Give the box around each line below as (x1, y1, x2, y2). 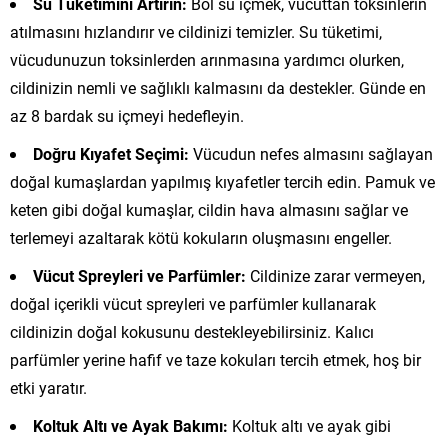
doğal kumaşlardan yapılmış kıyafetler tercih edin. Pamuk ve (10, 171, 435, 193)
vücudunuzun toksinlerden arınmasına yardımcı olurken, (10, 49, 404, 71)
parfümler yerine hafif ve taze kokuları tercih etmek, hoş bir (10, 349, 421, 371)
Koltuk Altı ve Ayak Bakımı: (33, 415, 228, 437)
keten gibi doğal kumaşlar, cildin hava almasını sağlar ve (10, 199, 408, 221)
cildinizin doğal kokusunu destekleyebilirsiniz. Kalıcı (10, 321, 374, 343)
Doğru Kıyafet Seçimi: (33, 143, 189, 165)
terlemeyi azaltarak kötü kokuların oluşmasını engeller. (10, 227, 392, 249)
